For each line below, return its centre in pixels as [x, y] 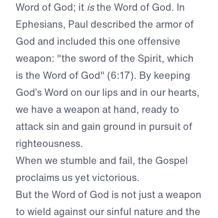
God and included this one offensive [98, 41]
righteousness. [49, 144]
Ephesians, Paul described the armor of [105, 24]
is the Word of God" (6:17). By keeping [103, 75]
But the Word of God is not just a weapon [109, 195]
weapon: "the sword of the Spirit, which [105, 58]
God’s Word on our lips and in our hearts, [108, 92]
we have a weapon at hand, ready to [97, 109]
